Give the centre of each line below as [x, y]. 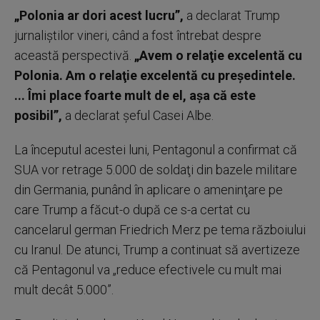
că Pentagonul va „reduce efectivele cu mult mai [148, 269]
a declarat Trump [232, 15]
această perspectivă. [73, 55]
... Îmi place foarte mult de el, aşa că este [135, 95]
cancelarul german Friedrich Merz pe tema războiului [160, 229]
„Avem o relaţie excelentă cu [217, 55]
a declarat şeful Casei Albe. [138, 115]
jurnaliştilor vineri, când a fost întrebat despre [138, 35]
